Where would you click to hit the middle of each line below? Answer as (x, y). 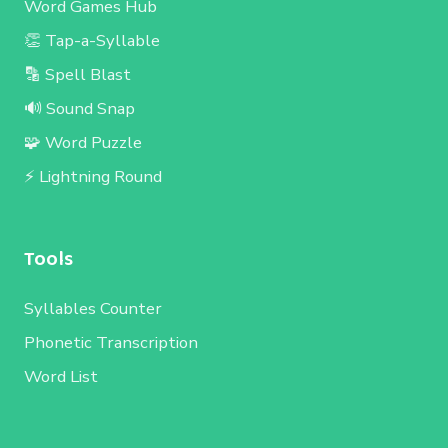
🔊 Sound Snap (79, 108)
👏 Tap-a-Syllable (92, 40)
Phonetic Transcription (111, 342)
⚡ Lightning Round (93, 176)
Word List (61, 376)
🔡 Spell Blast (77, 74)
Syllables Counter (93, 308)
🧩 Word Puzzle (83, 142)
